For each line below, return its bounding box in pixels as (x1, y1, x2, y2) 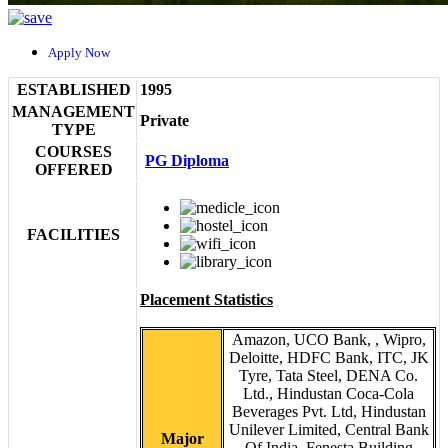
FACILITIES (27, 226, 120, 243)
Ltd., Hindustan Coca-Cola (243, 385, 414, 402)
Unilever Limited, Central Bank (228, 421, 429, 438)
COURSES (35, 143, 112, 160)
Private (140, 112, 189, 129)
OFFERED (34, 161, 113, 178)
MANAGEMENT (12, 103, 135, 120)
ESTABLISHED (16, 81, 131, 98)
